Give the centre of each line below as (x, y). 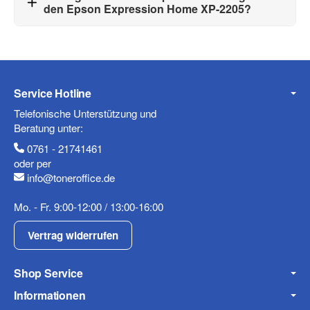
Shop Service (48, 273)
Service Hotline (53, 93)
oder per (33, 163)
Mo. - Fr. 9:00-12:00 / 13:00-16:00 (89, 207)
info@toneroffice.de (71, 178)
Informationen (50, 295)
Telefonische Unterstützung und (85, 113)
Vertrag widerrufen (73, 235)
